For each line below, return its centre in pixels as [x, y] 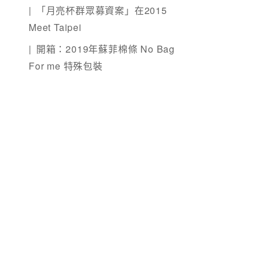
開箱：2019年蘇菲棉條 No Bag [106, 49]
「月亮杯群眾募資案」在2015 [101, 11]
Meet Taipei [55, 27]
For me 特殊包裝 [66, 66]
